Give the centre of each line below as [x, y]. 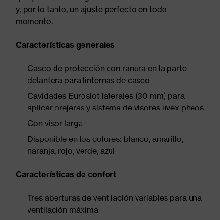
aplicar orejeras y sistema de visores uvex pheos [116, 108]
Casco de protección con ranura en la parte [107, 68]
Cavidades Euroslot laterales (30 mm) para [106, 96]
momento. [34, 21]
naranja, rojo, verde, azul [71, 151]
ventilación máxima [63, 210]
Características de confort [66, 174]
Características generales [65, 45]
